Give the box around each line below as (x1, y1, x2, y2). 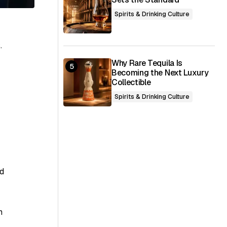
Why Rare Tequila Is (111, 58, 182, 68)
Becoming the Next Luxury (111, 67, 209, 78)
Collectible (111, 77, 151, 88)
